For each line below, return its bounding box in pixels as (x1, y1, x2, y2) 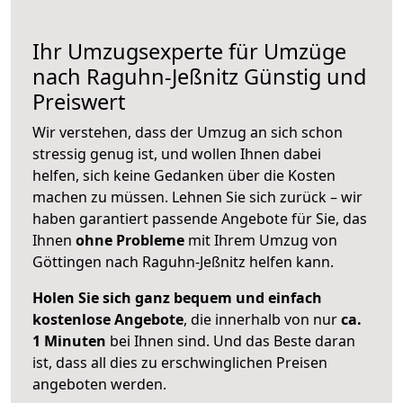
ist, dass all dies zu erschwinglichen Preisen (32, 353, 327, 373)
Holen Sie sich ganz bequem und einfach (32, 288, 322, 309)
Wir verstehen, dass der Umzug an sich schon (32, 122, 343, 143)
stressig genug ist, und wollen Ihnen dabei (32, 144, 321, 165)
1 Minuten (32, 331, 106, 352)
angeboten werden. (32, 374, 166, 395)
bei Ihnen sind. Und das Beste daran (106, 331, 355, 352)
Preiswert (32, 87, 125, 117)
